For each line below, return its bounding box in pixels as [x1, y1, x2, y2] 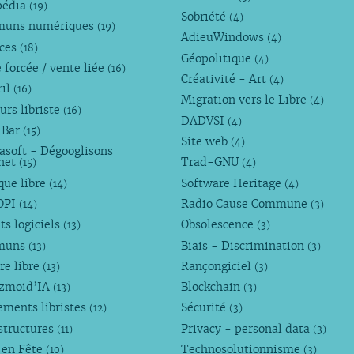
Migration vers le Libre [181, 92, 311, 107]
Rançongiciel [181, 258, 255, 273]
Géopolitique [181, 51, 255, 66]
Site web [181, 134, 232, 149]
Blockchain [181, 280, 244, 295]
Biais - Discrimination [181, 238, 308, 253]
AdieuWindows [181, 30, 268, 45]
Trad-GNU [181, 155, 243, 170]
